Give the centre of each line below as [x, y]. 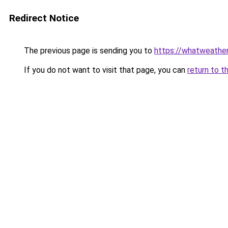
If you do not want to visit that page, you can [105, 70]
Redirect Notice [44, 18]
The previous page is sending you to [88, 51]
